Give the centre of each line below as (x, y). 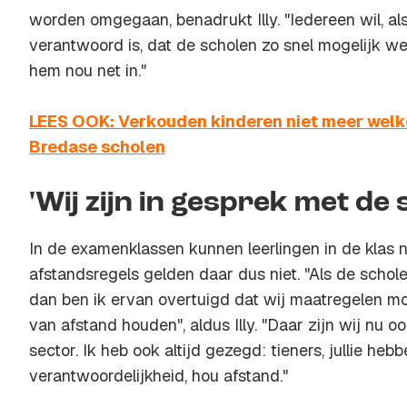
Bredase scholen (97, 147)
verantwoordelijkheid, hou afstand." (159, 376)
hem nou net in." (88, 70)
